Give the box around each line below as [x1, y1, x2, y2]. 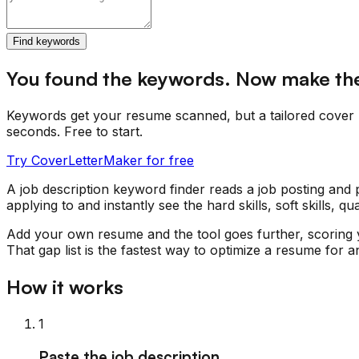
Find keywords [13, 34, 80, 47]
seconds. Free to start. [6, 123, 143, 139]
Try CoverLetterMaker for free [6, 151, 194, 168]
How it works [6, 274, 123, 299]
